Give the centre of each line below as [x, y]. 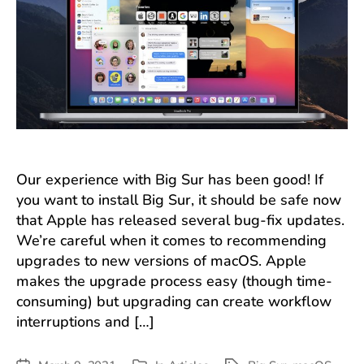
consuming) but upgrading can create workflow [174, 301]
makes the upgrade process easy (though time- [174, 281]
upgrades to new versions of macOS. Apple [161, 261]
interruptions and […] [85, 322]
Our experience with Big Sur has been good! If [170, 180]
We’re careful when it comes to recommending [171, 240]
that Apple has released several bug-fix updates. [180, 220]
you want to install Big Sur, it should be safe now [179, 200]
